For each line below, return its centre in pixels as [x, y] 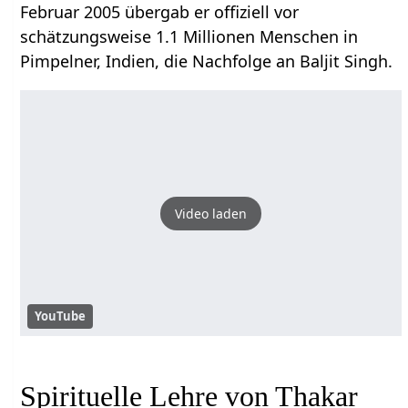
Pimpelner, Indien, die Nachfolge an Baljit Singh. [207, 61]
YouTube [61, 316]
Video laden [211, 213]
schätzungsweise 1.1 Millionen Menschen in [189, 37]
